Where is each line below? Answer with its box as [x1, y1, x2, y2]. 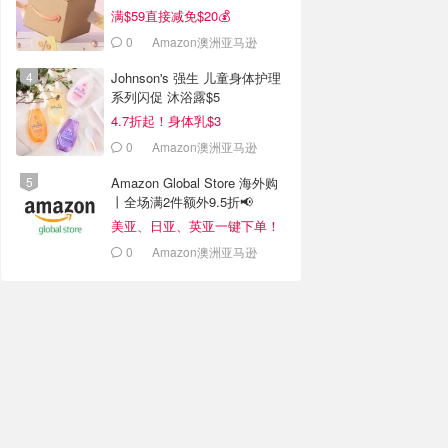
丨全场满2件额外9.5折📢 [111, 192, 253, 211]
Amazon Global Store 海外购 [111, 173, 278, 192]
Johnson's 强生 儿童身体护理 [111, 68, 281, 87]
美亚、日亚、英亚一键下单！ [111, 216, 280, 235]
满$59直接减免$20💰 [111, 6, 230, 25]
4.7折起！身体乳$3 [111, 111, 221, 130]
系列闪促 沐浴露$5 [111, 87, 220, 106]
